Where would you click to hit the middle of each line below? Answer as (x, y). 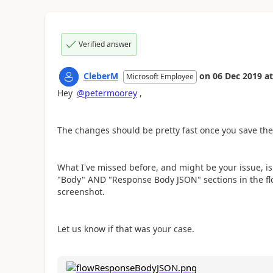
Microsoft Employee (160, 76)
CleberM (101, 76)
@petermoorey (107, 93)
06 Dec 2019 (237, 76)
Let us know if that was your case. (127, 229)
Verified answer (105, 44)
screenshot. (81, 191)
